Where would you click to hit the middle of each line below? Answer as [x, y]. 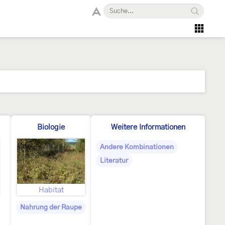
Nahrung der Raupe [51, 207]
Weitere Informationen [148, 127]
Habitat [51, 190]
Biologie [51, 127]
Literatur [114, 161]
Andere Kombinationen [137, 147]
